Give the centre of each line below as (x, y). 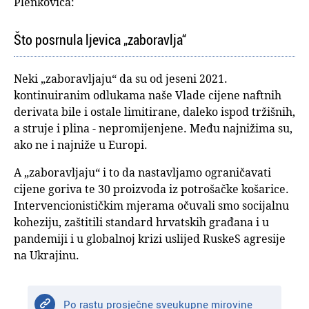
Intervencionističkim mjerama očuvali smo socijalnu (151, 206)
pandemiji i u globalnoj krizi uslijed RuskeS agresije (150, 239)
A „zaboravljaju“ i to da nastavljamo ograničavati (142, 173)
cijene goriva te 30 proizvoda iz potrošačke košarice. (151, 189)
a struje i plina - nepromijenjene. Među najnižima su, (153, 129)
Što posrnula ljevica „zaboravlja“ (100, 40)
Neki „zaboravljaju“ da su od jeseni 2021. (121, 79)
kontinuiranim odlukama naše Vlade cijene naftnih (148, 96)
